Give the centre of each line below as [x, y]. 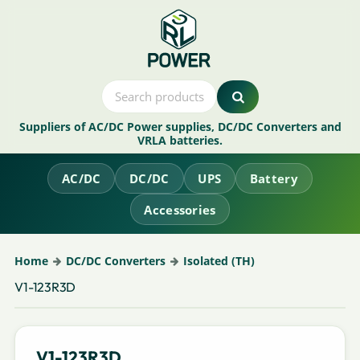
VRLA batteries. [180, 141]
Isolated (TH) [219, 260]
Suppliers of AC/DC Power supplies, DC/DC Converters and [180, 127]
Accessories [180, 209]
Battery [274, 178]
